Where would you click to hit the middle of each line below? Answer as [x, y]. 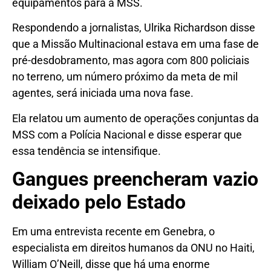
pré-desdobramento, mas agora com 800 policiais [131, 60]
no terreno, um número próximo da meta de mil [125, 77]
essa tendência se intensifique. [87, 151]
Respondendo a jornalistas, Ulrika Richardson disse [134, 28]
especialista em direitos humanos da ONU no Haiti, [133, 248]
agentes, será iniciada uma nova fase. [103, 93]
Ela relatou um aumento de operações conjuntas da [135, 118]
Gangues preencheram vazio [135, 179]
